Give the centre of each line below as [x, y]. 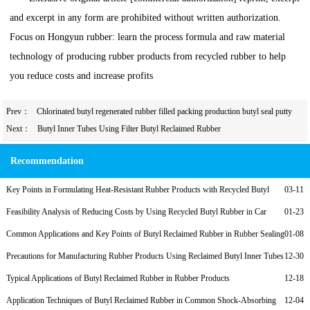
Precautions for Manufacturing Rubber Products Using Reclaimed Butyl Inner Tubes [145, 256]
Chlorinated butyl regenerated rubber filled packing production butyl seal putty [164, 111]
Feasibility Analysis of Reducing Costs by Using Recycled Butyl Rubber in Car [136, 212]
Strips [16, 249]
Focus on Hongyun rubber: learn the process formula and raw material [148, 37]
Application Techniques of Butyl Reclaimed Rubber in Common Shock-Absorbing [141, 301]
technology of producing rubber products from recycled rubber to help [148, 57]
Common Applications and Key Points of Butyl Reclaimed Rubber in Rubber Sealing [145, 234]
